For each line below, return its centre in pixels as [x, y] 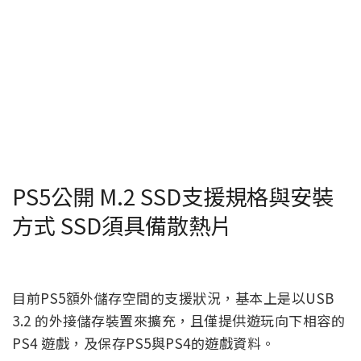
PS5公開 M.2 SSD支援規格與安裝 [173, 196]
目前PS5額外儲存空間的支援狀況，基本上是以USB [173, 297]
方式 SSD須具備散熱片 [122, 225]
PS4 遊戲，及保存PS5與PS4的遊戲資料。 [144, 342]
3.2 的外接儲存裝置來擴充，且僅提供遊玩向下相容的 [178, 320]
